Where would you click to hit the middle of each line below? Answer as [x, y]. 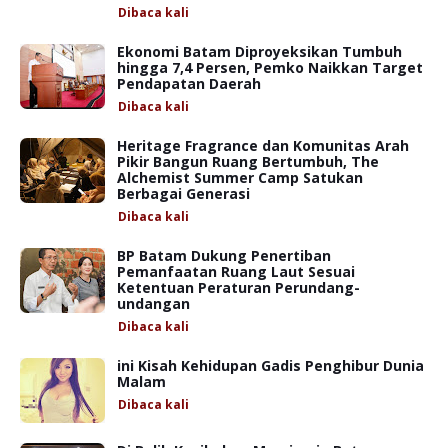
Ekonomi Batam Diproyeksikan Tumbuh [259, 51]
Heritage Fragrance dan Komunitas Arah [263, 145]
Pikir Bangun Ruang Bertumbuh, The [248, 161]
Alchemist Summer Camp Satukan [240, 177]
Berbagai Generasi [183, 193]
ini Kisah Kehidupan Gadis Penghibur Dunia [270, 365]
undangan [153, 303]
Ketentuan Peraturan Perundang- [238, 287]
